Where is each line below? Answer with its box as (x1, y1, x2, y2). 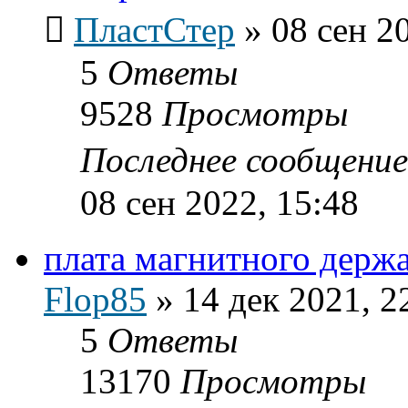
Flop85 (44, 279, 147, 319)
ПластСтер (74, 9, 235, 49)
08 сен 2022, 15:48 (80, 182, 359, 222)
